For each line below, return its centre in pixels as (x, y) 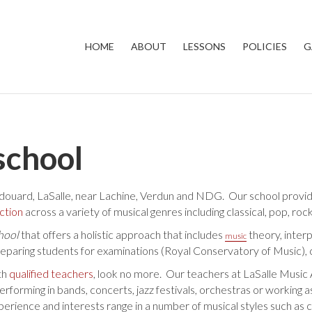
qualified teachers (52, 273)
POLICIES (264, 46)
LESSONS (204, 46)
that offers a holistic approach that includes (122, 234)
